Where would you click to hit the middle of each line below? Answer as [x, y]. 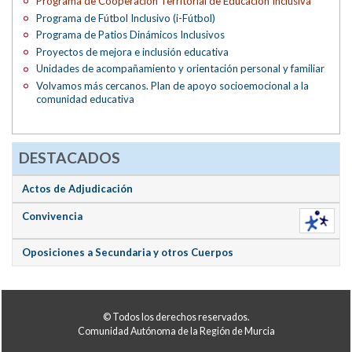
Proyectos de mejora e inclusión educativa [133, 51]
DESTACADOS [69, 158]
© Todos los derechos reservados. [176, 317]
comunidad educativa [86, 99]
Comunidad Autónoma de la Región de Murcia [176, 331]
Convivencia [53, 216]
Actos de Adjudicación [78, 188]
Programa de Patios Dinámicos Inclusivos [131, 35]
